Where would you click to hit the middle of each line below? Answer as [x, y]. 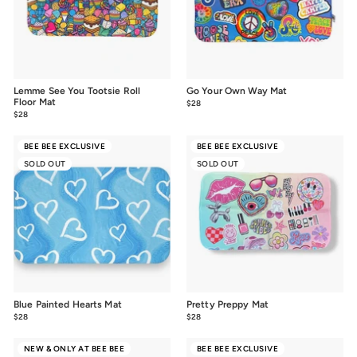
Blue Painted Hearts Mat [68, 304]
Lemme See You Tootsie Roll [77, 91]
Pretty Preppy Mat [228, 304]
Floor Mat [35, 102]
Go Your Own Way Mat [237, 91]
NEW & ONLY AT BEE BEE [74, 348]
